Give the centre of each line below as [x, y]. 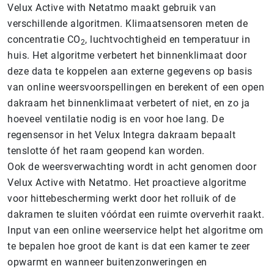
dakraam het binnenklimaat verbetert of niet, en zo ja [129, 103]
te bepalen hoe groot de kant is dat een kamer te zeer [129, 246]
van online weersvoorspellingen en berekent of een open [136, 87]
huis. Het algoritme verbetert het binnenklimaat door [127, 55]
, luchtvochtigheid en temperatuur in [168, 39]
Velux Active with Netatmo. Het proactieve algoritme [127, 183]
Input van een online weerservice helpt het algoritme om [135, 230]
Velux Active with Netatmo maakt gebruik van [112, 8]
